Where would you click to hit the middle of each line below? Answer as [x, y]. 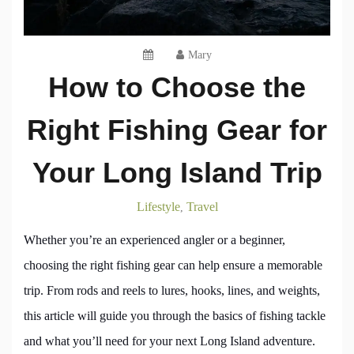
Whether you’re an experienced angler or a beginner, [154, 240]
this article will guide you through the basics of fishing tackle [175, 316]
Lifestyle [158, 207]
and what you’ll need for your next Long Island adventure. [169, 341]
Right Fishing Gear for [177, 130]
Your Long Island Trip [177, 173]
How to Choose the [177, 88]
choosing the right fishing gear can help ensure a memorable [173, 265]
